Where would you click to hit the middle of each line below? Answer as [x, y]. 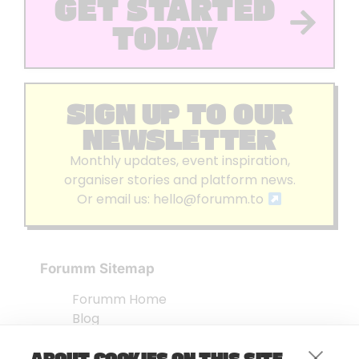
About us [100, 338]
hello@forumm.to [210, 199]
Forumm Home [119, 300]
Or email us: [115, 199]
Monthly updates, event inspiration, [179, 161]
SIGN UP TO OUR [179, 113]
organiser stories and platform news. [179, 180]
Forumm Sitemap [97, 268]
